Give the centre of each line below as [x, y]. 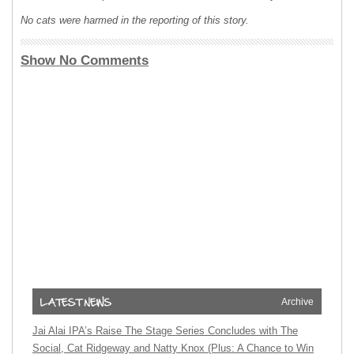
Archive [298, 302]
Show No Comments [85, 60]
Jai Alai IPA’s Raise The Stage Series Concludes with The [165, 331]
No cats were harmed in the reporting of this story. [135, 20]
